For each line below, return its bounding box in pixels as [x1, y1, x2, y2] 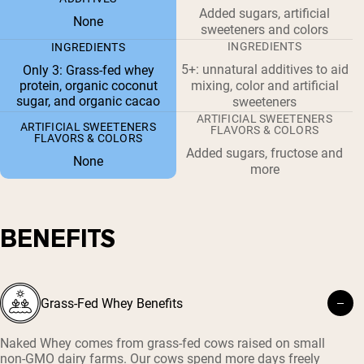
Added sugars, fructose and [186, 145, 343, 162]
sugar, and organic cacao [16, 93, 160, 110]
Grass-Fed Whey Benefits [41, 295, 183, 311]
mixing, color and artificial [190, 78, 339, 94]
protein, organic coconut [19, 78, 158, 94]
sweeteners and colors [201, 22, 328, 38]
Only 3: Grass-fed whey [22, 63, 154, 79]
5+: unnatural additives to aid [180, 62, 349, 78]
